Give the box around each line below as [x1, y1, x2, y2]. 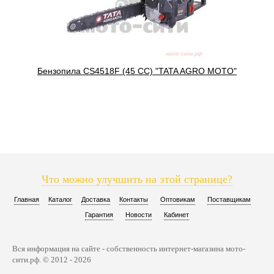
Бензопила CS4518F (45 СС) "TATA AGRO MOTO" [37, 66, 237, 76]
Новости [125, 211, 152, 219]
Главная [14, 196, 39, 204]
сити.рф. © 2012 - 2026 [12, 255, 91, 265]
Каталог [48, 196, 72, 204]
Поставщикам [207, 196, 251, 204]
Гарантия [85, 211, 113, 219]
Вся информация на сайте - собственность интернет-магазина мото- [12, 244, 245, 254]
